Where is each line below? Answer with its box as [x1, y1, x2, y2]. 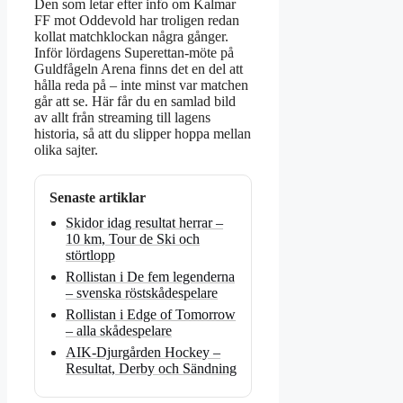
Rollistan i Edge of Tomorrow [66, 307, 236, 323]
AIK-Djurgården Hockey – [66, 345, 220, 361]
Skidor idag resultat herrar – [66, 215, 223, 231]
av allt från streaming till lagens [34, 110, 210, 126]
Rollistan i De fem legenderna [66, 269, 235, 285]
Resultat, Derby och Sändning [66, 361, 237, 377]
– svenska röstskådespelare [66, 285, 218, 301]
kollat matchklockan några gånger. [34, 29, 228, 45]
